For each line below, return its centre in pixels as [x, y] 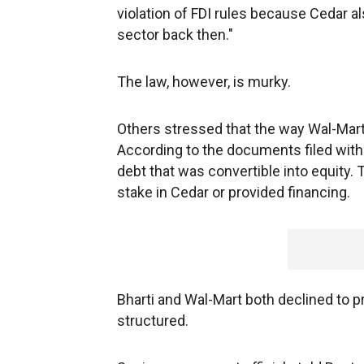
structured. [153, 321]
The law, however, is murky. [204, 82]
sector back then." [175, 35]
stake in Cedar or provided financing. [234, 192]
